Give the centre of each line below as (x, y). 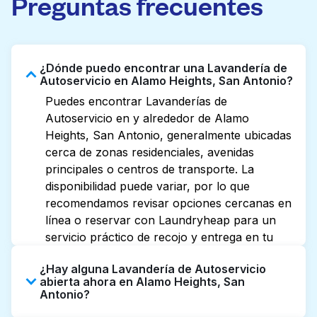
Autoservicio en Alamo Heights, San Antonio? (166, 81)
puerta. (64, 254)
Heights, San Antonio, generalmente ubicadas (168, 135)
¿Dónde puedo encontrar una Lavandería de (163, 68)
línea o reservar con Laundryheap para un (161, 220)
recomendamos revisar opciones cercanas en (168, 203)
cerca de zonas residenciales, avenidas (150, 152)
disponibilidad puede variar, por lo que (148, 186)
